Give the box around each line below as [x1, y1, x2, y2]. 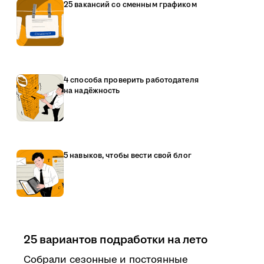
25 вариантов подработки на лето [24, 232, 207, 248]
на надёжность [64, 85, 120, 96]
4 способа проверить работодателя [64, 75, 199, 85]
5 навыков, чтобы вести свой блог [64, 150, 192, 161]
